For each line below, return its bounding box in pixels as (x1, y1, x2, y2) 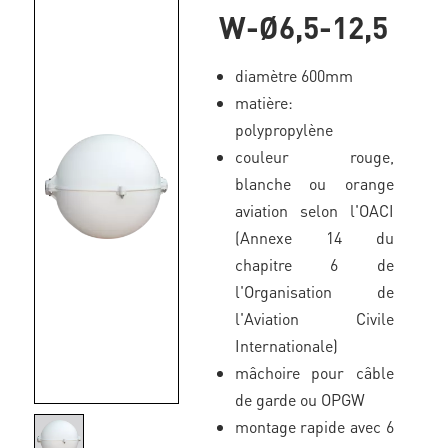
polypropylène (234, 119, 333, 140)
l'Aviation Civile (234, 308, 394, 329)
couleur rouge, (234, 146, 394, 167)
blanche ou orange (234, 173, 394, 194)
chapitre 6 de (234, 254, 394, 275)
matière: (234, 92, 293, 113)
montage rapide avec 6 (234, 416, 394, 437)
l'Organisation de (234, 281, 394, 302)
